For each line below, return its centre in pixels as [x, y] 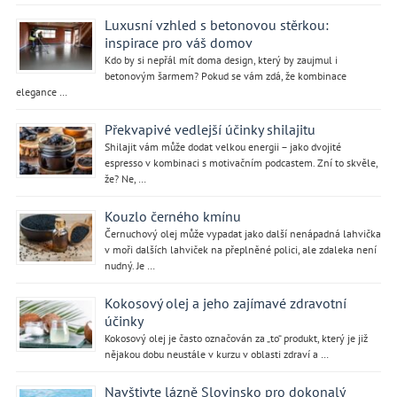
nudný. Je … [129, 265]
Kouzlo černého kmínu [172, 216]
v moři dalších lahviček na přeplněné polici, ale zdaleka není [240, 249]
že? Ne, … [125, 178]
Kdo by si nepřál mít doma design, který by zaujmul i [221, 59]
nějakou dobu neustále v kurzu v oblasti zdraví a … [216, 354]
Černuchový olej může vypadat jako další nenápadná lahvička [242, 233]
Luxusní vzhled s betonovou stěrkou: [216, 24]
